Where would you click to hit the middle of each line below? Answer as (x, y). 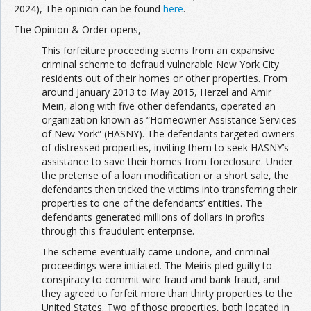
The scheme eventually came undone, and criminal (155, 252)
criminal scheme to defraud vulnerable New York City (160, 65)
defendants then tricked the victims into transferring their (169, 190)
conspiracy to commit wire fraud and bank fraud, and (161, 280)
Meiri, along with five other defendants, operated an (159, 106)
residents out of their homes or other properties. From (165, 78)
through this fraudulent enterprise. (118, 231)
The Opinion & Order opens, (77, 30)
